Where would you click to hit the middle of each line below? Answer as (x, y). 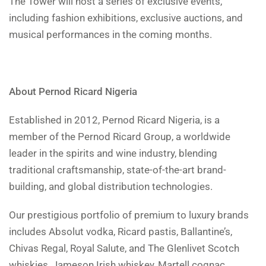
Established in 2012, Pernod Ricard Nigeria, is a (114, 120)
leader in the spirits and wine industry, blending (113, 153)
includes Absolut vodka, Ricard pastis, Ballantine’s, (121, 232)
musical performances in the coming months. (110, 35)
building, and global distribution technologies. (111, 187)
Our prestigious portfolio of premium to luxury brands (129, 215)
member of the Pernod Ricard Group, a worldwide (120, 137)
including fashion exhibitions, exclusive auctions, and (126, 18)
